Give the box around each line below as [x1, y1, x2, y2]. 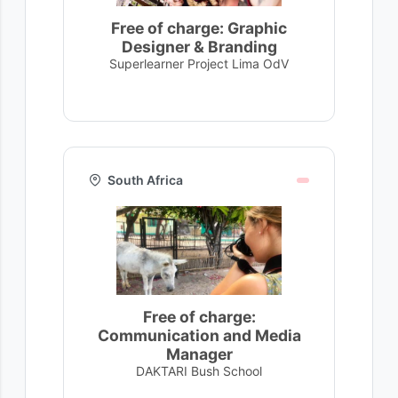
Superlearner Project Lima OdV [109, 56, 289, 71]
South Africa [107, 172, 183, 187]
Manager [165, 345, 233, 363]
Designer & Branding [121, 37, 277, 56]
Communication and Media [97, 326, 301, 345]
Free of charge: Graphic [111, 19, 287, 37]
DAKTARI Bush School [136, 363, 262, 378]
